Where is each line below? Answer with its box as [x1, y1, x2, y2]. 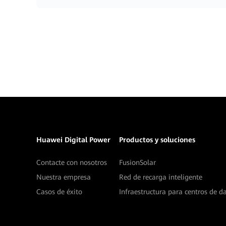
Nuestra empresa [36, 173, 91, 181]
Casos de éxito [36, 188, 82, 196]
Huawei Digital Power [36, 136, 110, 144]
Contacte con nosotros [36, 158, 107, 166]
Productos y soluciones [119, 136, 195, 144]
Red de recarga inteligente [119, 173, 202, 181]
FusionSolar [119, 158, 156, 166]
